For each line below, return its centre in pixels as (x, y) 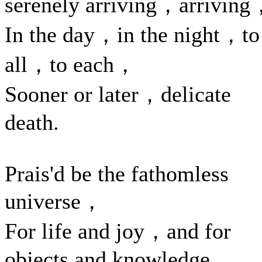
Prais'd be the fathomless (117, 174)
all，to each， (70, 64)
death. (32, 122)
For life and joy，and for (118, 231)
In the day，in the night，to (132, 35)
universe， (54, 201)
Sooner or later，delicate (118, 94)
